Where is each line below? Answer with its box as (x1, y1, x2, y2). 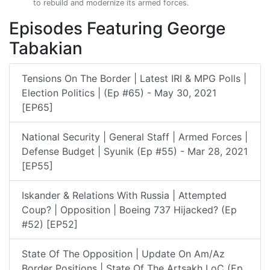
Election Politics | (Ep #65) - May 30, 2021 (22, 86, 216, 99)
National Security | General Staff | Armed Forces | (22, 130, 248, 143)
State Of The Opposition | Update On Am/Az (22, 247, 225, 260)
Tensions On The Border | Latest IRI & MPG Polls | (22, 72, 246, 84)
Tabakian (9, 37, 83, 58)
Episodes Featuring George (9, 17, 225, 39)
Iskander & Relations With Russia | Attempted (22, 189, 227, 201)
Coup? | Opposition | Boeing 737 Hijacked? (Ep (22, 203, 237, 216)
